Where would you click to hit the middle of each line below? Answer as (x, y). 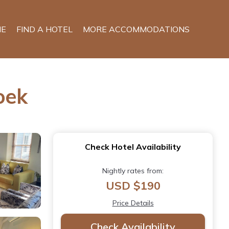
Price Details (133, 203)
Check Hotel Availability (133, 146)
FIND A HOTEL (44, 29)
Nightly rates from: (133, 170)
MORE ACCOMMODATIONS (136, 29)
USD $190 (133, 185)
